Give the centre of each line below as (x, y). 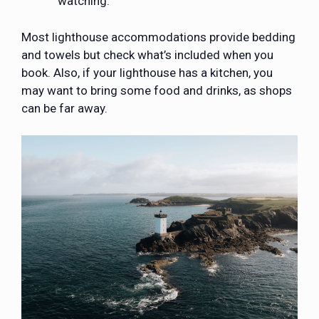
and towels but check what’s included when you (147, 54)
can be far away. (64, 108)
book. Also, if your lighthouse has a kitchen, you (147, 72)
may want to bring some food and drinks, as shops (157, 90)
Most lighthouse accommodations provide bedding (158, 37)
